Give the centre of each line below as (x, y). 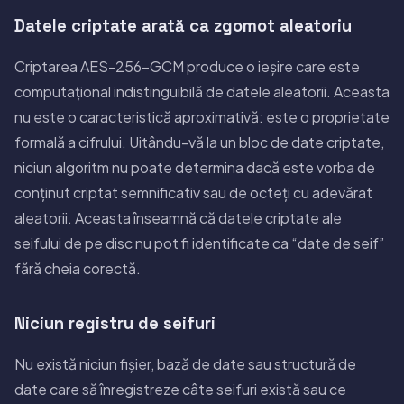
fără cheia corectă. (78, 268)
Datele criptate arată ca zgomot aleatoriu (183, 25)
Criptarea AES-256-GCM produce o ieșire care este (187, 66)
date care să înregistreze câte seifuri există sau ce (180, 389)
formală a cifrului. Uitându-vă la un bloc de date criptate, (199, 142)
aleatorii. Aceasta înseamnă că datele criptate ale (178, 217)
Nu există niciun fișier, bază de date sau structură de (185, 363)
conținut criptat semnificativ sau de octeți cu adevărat (193, 192)
